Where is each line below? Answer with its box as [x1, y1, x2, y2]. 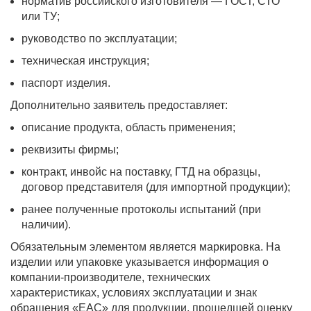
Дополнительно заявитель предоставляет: [10, 99, 228, 111]
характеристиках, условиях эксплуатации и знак [10, 287, 257, 299]
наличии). [22, 219, 71, 230]
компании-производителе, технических [10, 271, 210, 283]
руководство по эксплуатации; [22, 33, 177, 44]
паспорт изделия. [22, 77, 110, 89]
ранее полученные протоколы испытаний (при [22, 203, 261, 215]
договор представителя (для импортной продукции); [22, 181, 290, 193]
